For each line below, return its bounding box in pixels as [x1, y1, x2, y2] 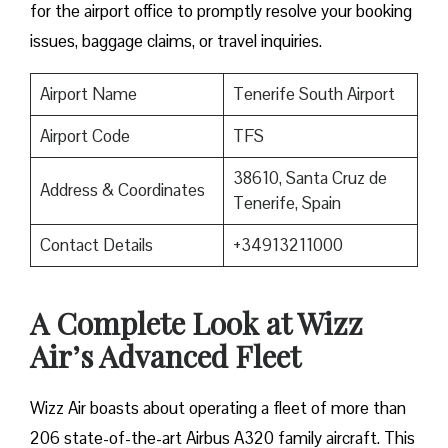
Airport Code [39, 125, 130, 148]
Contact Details [39, 234, 153, 257]
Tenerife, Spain [232, 192, 341, 215]
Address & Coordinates [39, 179, 205, 202]
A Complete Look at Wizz [30, 303, 363, 344]
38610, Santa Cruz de [232, 167, 387, 190]
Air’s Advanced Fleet [30, 336, 301, 377]
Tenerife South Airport [232, 83, 395, 106]
